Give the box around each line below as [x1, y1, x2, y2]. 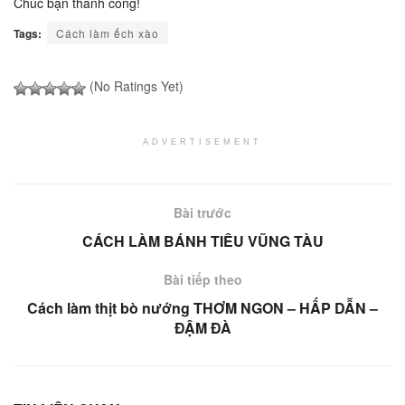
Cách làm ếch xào [56, 25, 159, 42]
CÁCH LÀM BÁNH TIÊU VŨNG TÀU [81, 231, 324, 252]
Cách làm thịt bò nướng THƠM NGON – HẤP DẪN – [27, 297, 378, 319]
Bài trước [174, 203, 231, 222]
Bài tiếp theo [163, 270, 242, 289]
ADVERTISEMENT [143, 137, 262, 147]
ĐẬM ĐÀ [174, 317, 231, 339]
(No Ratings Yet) [86, 77, 184, 96]
